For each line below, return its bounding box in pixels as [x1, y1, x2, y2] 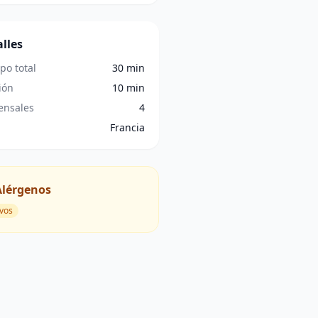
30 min [111, 61, 145, 75]
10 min [111, 81, 145, 94]
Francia [109, 121, 145, 134]
